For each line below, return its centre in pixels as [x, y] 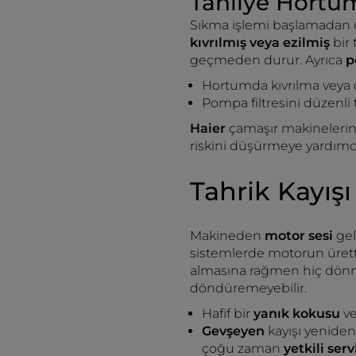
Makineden [227, 236]
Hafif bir [228, 313]
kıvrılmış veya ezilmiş [261, 43]
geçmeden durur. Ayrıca [268, 60]
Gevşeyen [235, 331]
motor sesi [300, 236]
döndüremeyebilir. [248, 288]
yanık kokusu [298, 313]
